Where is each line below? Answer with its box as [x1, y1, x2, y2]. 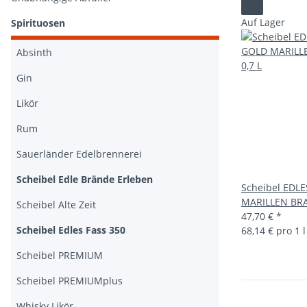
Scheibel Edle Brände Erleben [16, 173, 153, 186]
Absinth [16, 46, 52, 59]
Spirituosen [11, 16, 65, 29]
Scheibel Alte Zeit [16, 198, 96, 211]
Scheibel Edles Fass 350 [16, 223, 125, 236]
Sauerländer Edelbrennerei [16, 147, 142, 160]
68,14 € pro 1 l [241, 224, 306, 237]
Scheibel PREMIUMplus [16, 274, 123, 287]
